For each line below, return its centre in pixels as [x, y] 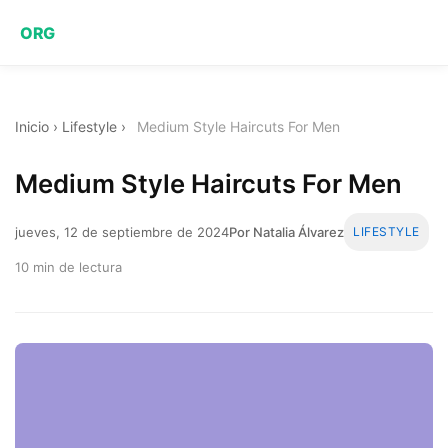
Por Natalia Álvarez [286, 231]
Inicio [32, 126]
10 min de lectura [68, 266]
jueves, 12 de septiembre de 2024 [122, 231]
